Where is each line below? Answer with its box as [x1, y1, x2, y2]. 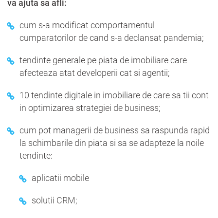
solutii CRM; [32, 195, 77, 205]
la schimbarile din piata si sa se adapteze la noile [19, 138, 204, 148]
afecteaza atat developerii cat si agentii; [19, 68, 170, 78]
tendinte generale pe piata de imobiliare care [19, 55, 187, 65]
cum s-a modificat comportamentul [19, 20, 155, 30]
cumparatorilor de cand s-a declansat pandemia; [19, 33, 204, 43]
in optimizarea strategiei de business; [19, 103, 161, 113]
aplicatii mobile [32, 173, 89, 183]
